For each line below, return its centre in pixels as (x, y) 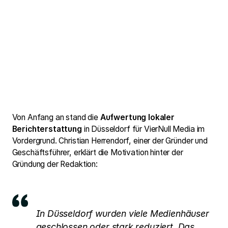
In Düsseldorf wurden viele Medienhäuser (122, 214)
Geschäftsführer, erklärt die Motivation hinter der (97, 152)
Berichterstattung (48, 129)
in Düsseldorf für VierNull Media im (144, 129)
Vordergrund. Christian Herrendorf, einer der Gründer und (110, 140)
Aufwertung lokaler (137, 117)
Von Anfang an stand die (56, 117)
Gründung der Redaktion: (55, 164)
